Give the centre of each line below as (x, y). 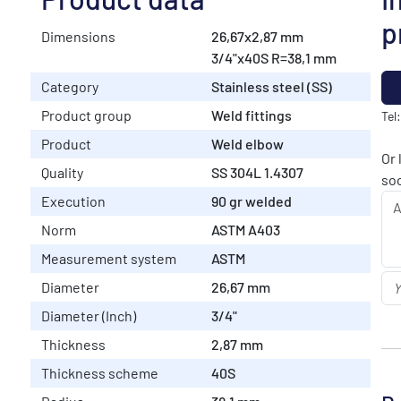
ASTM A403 (246, 229)
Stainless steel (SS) (272, 86)
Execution (73, 200)
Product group (86, 115)
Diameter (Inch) (89, 315)
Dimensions (78, 36)
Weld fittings (252, 115)
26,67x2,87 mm (257, 36)
